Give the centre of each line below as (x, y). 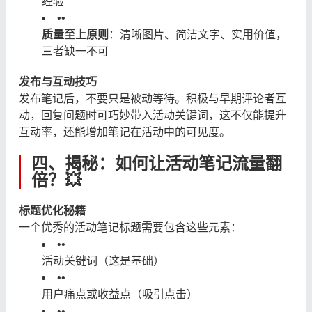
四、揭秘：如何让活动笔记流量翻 (156, 163)
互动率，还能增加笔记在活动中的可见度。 (124, 132)
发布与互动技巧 (57, 81)
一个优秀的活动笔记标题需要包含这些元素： (130, 227)
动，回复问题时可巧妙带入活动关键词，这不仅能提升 (152, 115)
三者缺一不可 (75, 51)
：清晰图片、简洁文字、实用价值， (197, 34)
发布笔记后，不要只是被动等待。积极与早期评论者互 (152, 98)
